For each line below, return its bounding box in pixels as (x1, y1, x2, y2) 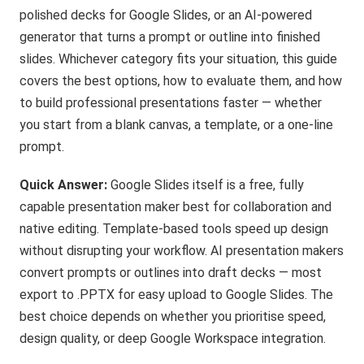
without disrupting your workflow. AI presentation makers (19, 243, 344, 258)
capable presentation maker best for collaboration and (19, 199, 332, 214)
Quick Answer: (19, 177, 111, 193)
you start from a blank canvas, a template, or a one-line (19, 117, 334, 132)
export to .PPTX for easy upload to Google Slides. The (19, 287, 334, 302)
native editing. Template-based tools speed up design (19, 221, 329, 236)
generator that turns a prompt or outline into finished (19, 29, 321, 45)
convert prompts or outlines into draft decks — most (19, 265, 323, 280)
